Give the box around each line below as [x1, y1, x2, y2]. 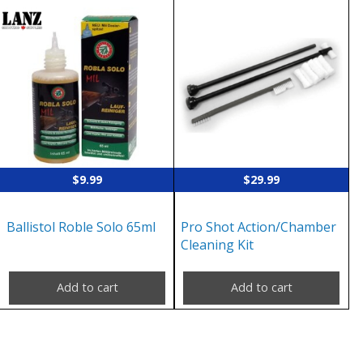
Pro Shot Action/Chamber [181, 217, 337, 236]
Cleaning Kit [181, 235, 254, 254]
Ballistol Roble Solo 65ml [6, 217, 156, 236]
